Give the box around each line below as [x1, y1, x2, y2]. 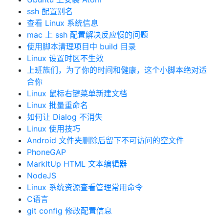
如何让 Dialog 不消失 [27, 112, 103, 122]
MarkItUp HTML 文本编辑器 [27, 159, 127, 169]
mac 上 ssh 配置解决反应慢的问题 [27, 30, 148, 40]
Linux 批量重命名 [27, 100, 88, 110]
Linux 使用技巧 [27, 124, 80, 133]
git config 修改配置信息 [27, 206, 112, 216]
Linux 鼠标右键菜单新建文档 [27, 88, 127, 98]
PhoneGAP [27, 147, 66, 157]
